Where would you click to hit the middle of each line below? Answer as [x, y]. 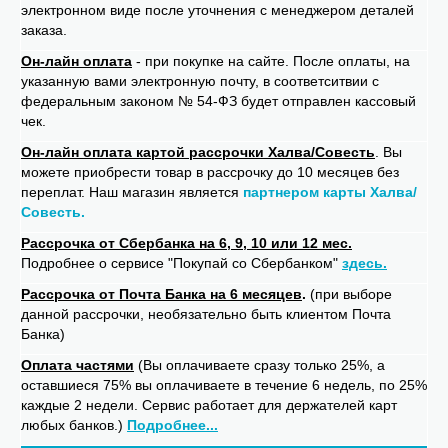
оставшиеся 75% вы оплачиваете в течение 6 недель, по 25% [224, 385]
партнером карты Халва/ [330, 192]
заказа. [44, 30]
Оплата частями [77, 365]
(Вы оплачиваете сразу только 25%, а [259, 365]
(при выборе [349, 294]
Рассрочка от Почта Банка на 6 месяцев [161, 294]
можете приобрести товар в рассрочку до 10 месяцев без [210, 172]
